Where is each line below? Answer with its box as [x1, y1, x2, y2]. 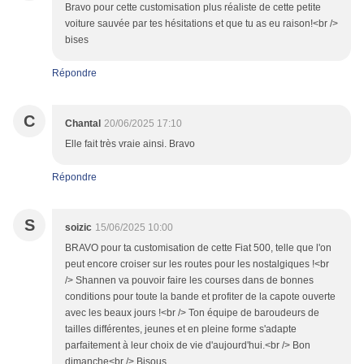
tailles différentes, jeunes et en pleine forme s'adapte [65, 323, 297, 336]
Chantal [65, 118, 101, 130]
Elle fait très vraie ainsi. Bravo [65, 138, 195, 150]
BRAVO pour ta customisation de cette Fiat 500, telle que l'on [65, 242, 331, 254]
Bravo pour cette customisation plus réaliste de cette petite [65, 2, 321, 14]
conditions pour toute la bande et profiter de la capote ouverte [65, 291, 336, 303]
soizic [65, 222, 92, 234]
